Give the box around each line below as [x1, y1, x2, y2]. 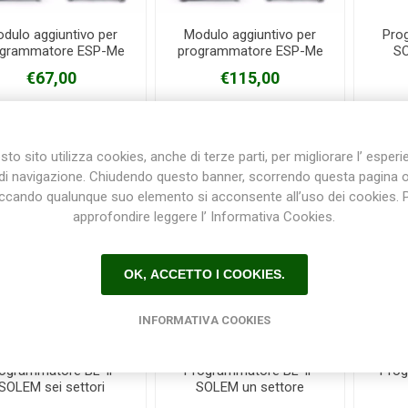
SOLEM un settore [196, 379, 305, 396]
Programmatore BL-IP [184, 362, 317, 380]
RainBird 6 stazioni [195, 59, 306, 76]
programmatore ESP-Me [177, 43, 323, 60]
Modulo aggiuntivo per [184, 26, 317, 44]
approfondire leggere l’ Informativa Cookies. [73, 208, 335, 225]
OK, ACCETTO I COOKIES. [123, 267, 285, 281]
